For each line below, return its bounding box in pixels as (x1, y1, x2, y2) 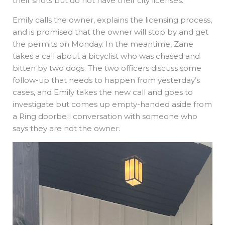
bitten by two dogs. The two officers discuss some (13, 63, 201, 73)
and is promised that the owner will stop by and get (13, 27, 208, 37)
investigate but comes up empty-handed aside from (13, 99, 212, 109)
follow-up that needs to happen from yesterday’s (13, 75, 200, 85)
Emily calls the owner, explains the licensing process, (13, 15, 212, 25)
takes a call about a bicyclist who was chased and (13, 51, 200, 61)
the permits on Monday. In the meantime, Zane (13, 39, 193, 49)
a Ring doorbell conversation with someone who (13, 111, 197, 122)
